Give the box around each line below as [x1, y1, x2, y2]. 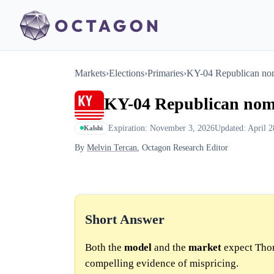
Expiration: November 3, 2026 [108, 122, 215, 133]
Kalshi [84, 124, 103, 132]
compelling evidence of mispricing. [85, 257, 239, 270]
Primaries [147, 68, 183, 78]
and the [152, 242, 188, 254]
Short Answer [85, 212, 165, 228]
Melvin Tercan [87, 143, 137, 153]
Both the [85, 242, 124, 254]
